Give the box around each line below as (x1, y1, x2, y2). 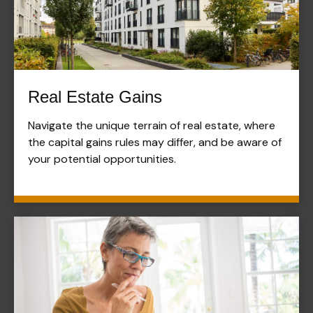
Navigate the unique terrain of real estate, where (28, 117, 275, 133)
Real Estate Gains (28, 87, 162, 106)
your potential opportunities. (28, 151, 176, 166)
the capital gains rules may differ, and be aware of (28, 134, 282, 150)
